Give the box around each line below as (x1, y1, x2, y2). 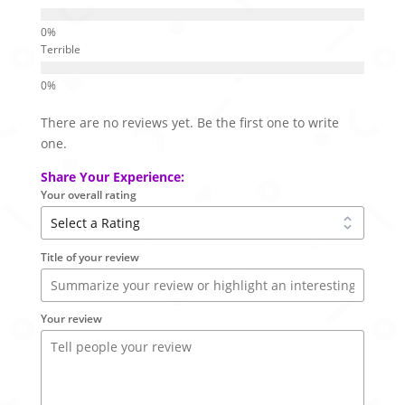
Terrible (40, 41, 80, 57)
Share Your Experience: (40, 167, 184, 185)
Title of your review (40, 249, 139, 265)
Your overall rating (40, 186, 137, 202)
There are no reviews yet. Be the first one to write (40, 113, 339, 131)
